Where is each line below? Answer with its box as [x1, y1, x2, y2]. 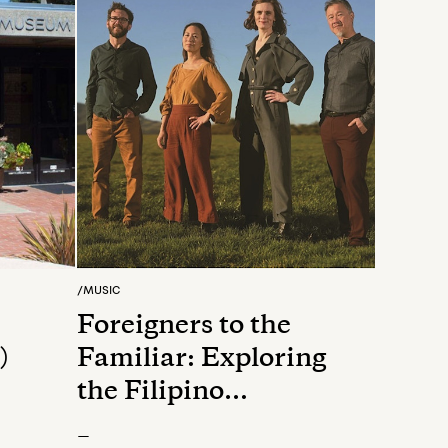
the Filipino [77, 381, 224, 405]
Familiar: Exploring [77, 348, 326, 372]
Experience [77, 414, 220, 438]
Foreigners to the [77, 315, 291, 339]
